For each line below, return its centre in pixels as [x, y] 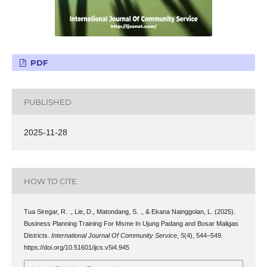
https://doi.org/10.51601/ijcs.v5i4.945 [76, 248]
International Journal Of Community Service [114, 236]
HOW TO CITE [50, 181]
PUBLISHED [47, 102]
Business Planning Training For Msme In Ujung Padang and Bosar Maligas [131, 224]
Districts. [37, 236]
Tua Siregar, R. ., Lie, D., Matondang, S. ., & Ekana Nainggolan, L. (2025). [129, 212]
